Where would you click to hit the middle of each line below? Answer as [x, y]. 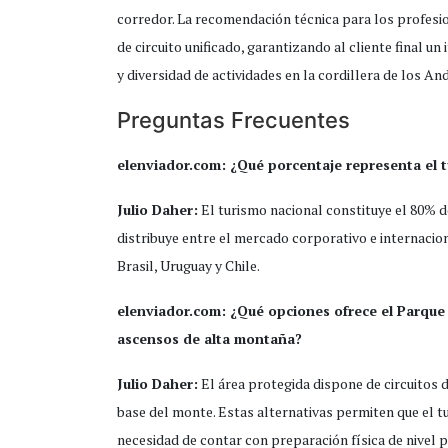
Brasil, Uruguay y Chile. [188, 266]
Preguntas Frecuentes [233, 120]
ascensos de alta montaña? [209, 339]
